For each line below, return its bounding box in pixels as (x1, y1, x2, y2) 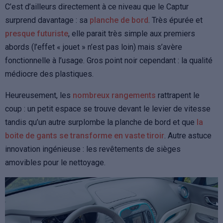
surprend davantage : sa (5, 15, 90, 25)
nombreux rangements (73, 90, 156, 100)
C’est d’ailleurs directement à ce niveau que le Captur (5, 1, 189, 11)
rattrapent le (156, 90, 200, 100)
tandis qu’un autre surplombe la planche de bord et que (5, 117, 197, 127)
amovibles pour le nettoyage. (5, 157, 106, 167)
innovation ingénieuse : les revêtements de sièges (5, 144, 181, 154)
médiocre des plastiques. (5, 69, 94, 79)
